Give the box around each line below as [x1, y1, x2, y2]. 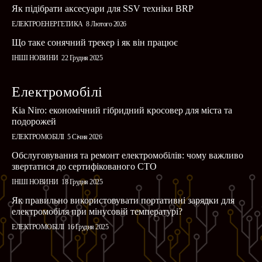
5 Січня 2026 [67, 132, 102, 141]
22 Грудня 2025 [61, 53, 102, 62]
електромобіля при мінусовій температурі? [12, 206, 182, 216]
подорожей [12, 116, 56, 126]
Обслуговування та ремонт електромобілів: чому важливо [12, 150, 243, 160]
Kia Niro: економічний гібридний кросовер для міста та [12, 105, 232, 115]
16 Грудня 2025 [67, 222, 108, 231]
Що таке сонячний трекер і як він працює [12, 37, 178, 47]
